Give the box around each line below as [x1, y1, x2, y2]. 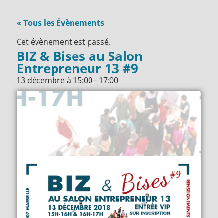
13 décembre [17, 74, 65, 86]
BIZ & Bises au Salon [17, 47, 143, 64]
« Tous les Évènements [17, 17, 105, 28]
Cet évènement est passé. [17, 36, 111, 47]
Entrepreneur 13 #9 [17, 59, 139, 76]
